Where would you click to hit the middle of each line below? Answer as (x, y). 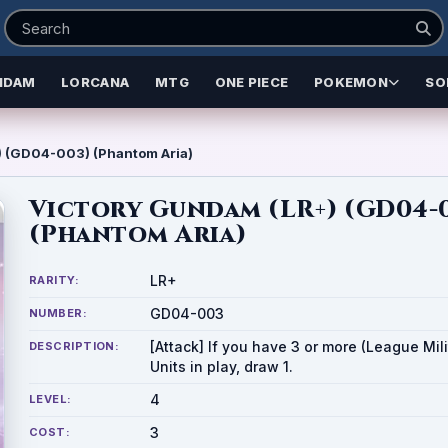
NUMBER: (58, 313)
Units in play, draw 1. (221, 366)
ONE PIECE (251, 82)
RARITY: (54, 280)
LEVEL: (50, 399)
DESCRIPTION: (74, 346)
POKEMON (351, 82)
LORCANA (95, 82)
